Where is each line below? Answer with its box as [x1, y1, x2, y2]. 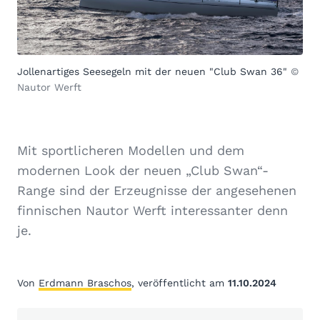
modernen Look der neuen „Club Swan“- [17, 162, 269, 178]
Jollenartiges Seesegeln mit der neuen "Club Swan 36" [17, 65, 291, 77]
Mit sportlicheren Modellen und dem [17, 142, 244, 158]
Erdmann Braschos [39, 276, 131, 289]
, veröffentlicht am [131, 276, 228, 289]
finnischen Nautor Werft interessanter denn [17, 202, 288, 218]
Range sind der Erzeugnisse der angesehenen [17, 182, 296, 198]
